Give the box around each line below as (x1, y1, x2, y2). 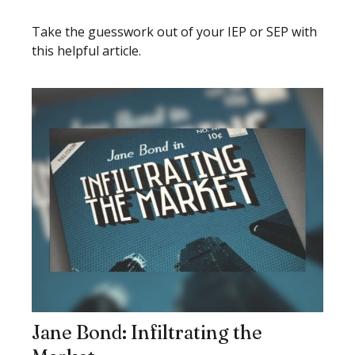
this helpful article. (32, 42, 141, 60)
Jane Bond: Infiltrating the (32, 320, 262, 344)
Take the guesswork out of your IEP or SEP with (32, 23, 317, 41)
